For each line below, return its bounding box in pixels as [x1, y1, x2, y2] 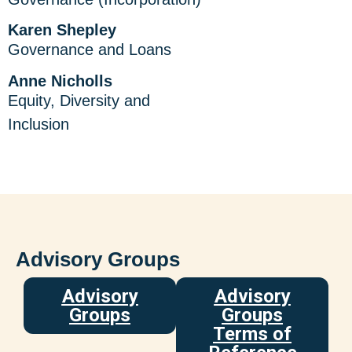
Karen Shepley [8, 21, 116, 39]
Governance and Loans [8, 41, 171, 59]
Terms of [213, 322, 291, 345]
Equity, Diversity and [8, 91, 150, 109]
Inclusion [8, 115, 69, 133]
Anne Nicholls [8, 71, 112, 90]
